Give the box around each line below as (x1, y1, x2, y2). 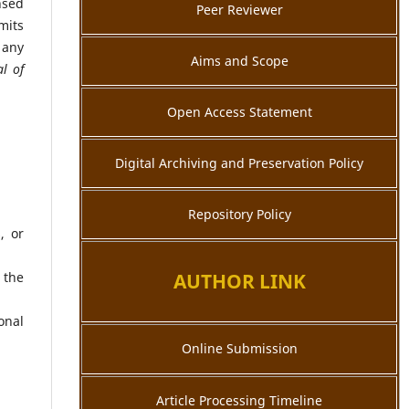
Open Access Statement (166, 102, 312, 121)
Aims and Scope (190, 51, 288, 69)
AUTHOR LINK (173, 268, 306, 295)
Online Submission (181, 339, 298, 357)
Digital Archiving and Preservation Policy (115, 153, 363, 172)
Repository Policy (187, 204, 291, 223)
